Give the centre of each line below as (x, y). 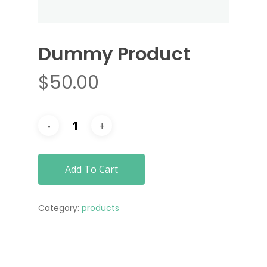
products (100, 208)
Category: (60, 208)
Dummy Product (114, 54)
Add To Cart (91, 169)
